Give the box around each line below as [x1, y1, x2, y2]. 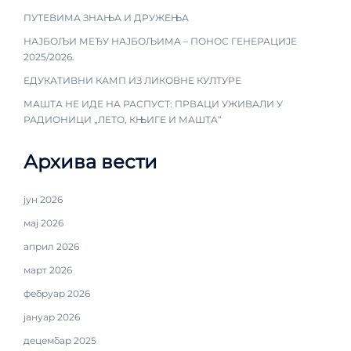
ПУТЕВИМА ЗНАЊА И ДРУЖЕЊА [24, 11, 189, 24]
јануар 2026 [24, 310, 80, 323]
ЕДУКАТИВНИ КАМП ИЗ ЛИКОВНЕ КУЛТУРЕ [24, 74, 241, 86]
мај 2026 [24, 216, 63, 229]
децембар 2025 [24, 334, 96, 346]
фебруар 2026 [24, 287, 90, 299]
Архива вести [24, 150, 157, 173]
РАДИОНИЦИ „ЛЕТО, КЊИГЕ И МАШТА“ [24, 113, 222, 125]
